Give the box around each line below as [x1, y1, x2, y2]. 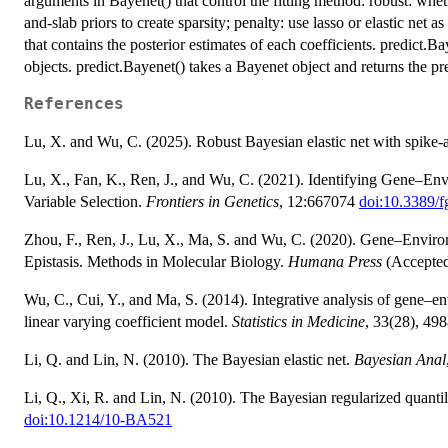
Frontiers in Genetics [146, 192, 279, 210]
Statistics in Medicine [232, 312, 365, 330]
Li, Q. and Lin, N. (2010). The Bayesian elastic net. [24, 350, 354, 368]
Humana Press [288, 252, 382, 270]
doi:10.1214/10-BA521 [24, 410, 172, 428]
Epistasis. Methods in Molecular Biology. [24, 252, 288, 270]
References [24, 94, 124, 113]
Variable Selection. [24, 192, 146, 210]
